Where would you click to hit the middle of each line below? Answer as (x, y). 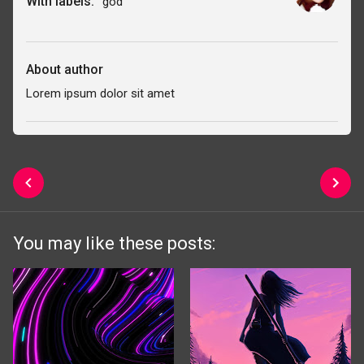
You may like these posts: (114, 243)
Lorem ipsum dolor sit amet (100, 93)
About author (65, 69)
